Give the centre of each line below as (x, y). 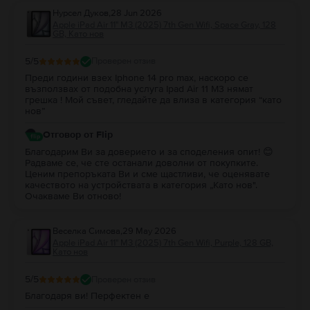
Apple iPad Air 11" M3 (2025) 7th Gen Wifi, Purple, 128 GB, (163, 243)
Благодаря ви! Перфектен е (87, 296)
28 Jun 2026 (136, 13)
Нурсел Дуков (81, 13)
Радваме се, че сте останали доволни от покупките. (142, 163)
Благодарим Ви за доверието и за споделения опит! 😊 (149, 152)
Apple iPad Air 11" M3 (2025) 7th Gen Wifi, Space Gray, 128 (164, 25)
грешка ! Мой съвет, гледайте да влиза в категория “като (153, 100)
